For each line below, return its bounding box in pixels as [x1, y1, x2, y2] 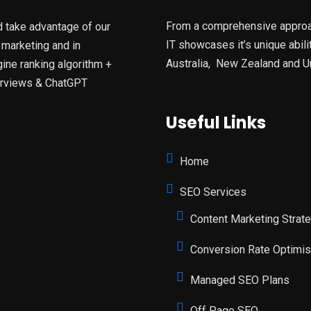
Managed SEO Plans [190, 274, 289, 287]
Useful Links [166, 111, 266, 134]
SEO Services [180, 185, 246, 199]
